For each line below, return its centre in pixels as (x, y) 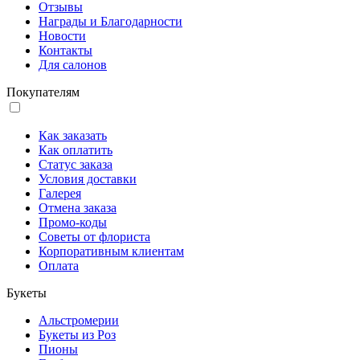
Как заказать (73, 136)
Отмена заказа (78, 208)
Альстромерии (79, 321)
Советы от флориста (94, 237)
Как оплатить (76, 150)
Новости (62, 36)
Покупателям (43, 92)
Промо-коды (73, 223)
